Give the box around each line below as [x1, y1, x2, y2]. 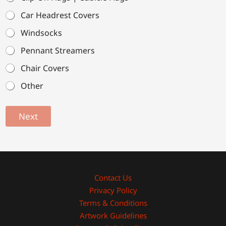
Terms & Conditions [79, 198, 147, 208]
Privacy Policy [89, 185, 137, 196]
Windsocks [21, 27, 62, 39]
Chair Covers [21, 63, 69, 74]
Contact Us [94, 173, 132, 183]
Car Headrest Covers [21, 10, 99, 21]
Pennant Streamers [21, 45, 95, 56]
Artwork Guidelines [79, 210, 147, 221]
